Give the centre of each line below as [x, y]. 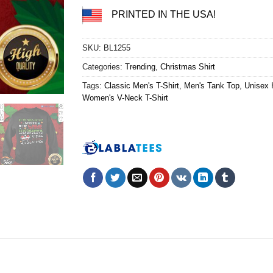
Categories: [103, 67]
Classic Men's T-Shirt [141, 86]
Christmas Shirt [187, 67]
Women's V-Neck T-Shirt [125, 98]
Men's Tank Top [211, 86]
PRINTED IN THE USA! [163, 15]
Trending [140, 67]
